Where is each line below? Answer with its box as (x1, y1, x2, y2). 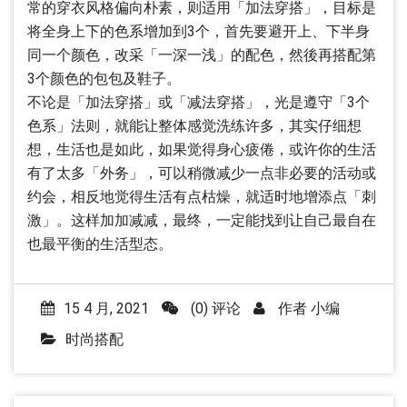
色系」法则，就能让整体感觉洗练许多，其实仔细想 (27, 117, 362, 134)
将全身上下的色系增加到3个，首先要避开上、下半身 (27, 23, 370, 40)
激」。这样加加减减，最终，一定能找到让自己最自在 (27, 212, 376, 229)
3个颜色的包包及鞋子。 (27, 70, 181, 87)
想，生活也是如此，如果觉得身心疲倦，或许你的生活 (27, 141, 376, 158)
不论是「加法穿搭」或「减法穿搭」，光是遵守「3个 (27, 94, 370, 111)
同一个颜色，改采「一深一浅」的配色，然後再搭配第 (27, 46, 376, 64)
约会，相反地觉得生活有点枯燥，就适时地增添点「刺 (27, 188, 376, 205)
